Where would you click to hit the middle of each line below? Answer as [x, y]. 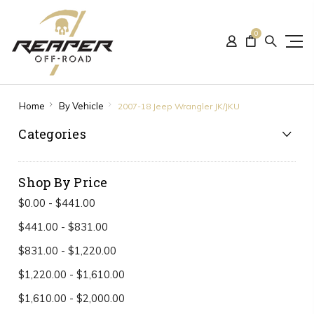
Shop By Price [63, 182]
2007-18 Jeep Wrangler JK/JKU [178, 106]
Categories [52, 134]
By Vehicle [81, 106]
